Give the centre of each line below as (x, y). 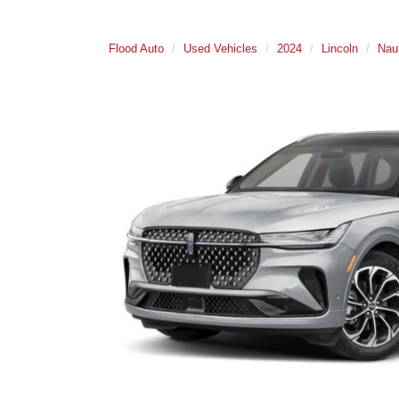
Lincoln (340, 49)
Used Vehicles (220, 49)
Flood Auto (136, 49)
